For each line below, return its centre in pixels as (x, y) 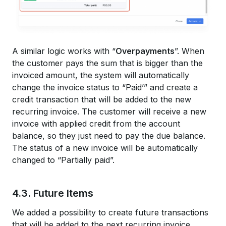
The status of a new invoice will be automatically (105, 148)
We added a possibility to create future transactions (110, 212)
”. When (189, 51)
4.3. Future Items (53, 193)
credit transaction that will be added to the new (102, 99)
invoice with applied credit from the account (96, 123)
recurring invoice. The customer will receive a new (109, 111)
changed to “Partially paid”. (63, 160)
